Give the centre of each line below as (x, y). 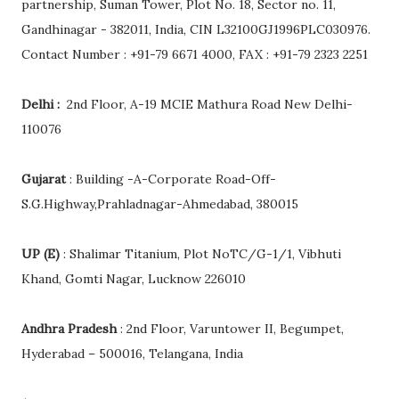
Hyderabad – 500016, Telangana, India (132, 354)
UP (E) (42, 254)
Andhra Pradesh (69, 329)
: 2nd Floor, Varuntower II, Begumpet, (230, 329)
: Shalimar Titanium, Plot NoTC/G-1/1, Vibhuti (202, 254)
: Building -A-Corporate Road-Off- (171, 179)
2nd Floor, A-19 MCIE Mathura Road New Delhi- (208, 105)
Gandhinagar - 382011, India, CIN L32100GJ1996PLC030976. (196, 30)
